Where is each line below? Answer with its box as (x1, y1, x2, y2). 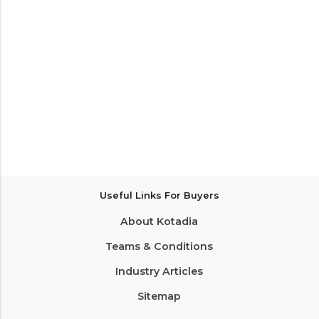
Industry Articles (115, 265, 204, 278)
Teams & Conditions (105, 240, 214, 253)
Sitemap (137, 290, 182, 303)
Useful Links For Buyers (99, 189, 219, 202)
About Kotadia (120, 215, 199, 229)
